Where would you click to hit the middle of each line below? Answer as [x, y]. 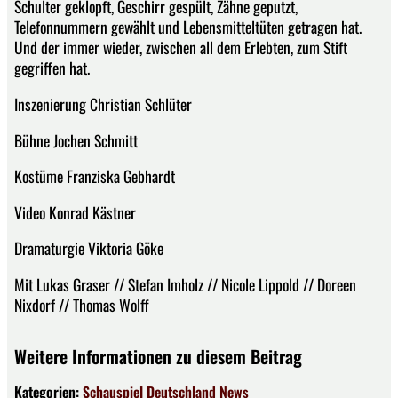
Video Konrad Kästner [75, 212]
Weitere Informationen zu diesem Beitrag [158, 356]
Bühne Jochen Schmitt [76, 140]
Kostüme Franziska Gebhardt [95, 176]
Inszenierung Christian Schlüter [103, 103]
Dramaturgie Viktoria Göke [89, 248]
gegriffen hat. [52, 68]
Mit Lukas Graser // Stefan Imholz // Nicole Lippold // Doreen [185, 284]
